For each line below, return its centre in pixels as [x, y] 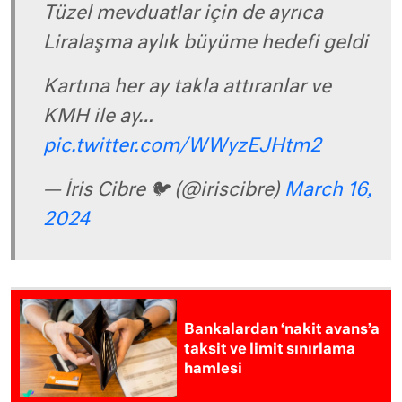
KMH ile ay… [98, 117]
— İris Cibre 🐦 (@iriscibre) [164, 190]
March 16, [328, 190]
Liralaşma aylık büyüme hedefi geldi [205, 43]
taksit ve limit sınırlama [270, 350]
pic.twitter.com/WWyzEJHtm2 [182, 146]
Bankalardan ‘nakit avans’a [282, 330]
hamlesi [214, 369]
